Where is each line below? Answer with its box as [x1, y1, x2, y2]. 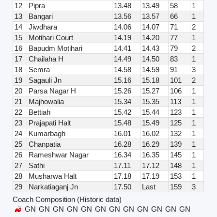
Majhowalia [29, 97, 64, 106]
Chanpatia [29, 140, 61, 149]
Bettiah [29, 108, 51, 117]
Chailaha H [29, 55, 64, 63]
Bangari [29, 12, 53, 21]
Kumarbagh [29, 129, 66, 138]
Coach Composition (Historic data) [13, 195, 122, 204]
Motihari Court [29, 33, 74, 42]
